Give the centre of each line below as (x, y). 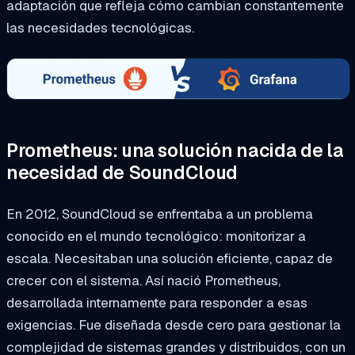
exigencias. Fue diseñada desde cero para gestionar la (174, 324)
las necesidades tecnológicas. (102, 28)
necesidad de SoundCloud (124, 173)
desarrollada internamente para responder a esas (157, 302)
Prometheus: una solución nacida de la (175, 151)
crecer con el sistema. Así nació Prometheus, (143, 280)
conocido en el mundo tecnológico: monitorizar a (156, 236)
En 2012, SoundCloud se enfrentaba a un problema (160, 214)
